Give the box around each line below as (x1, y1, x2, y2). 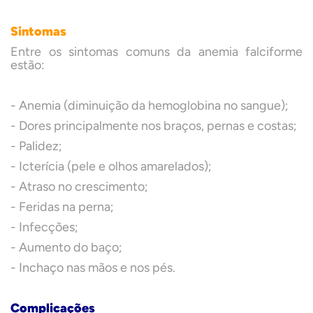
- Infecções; (10, 219, 78, 235)
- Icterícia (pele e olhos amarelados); (10, 159, 212, 174)
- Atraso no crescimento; (10, 179, 148, 194)
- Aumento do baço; (10, 240, 122, 255)
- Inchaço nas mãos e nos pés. (10, 260, 175, 275)
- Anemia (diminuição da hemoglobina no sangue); (10, 98, 289, 113)
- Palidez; (10, 138, 62, 154)
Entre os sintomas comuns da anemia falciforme (10, 44, 303, 59)
